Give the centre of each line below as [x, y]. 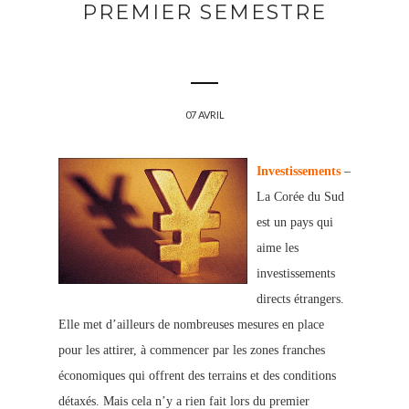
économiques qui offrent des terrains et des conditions [197, 376]
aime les [278, 248]
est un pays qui [295, 223]
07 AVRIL [204, 115]
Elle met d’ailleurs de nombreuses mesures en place [191, 325]
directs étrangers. [300, 299]
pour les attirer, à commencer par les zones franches [192, 351]
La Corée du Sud [300, 197]
